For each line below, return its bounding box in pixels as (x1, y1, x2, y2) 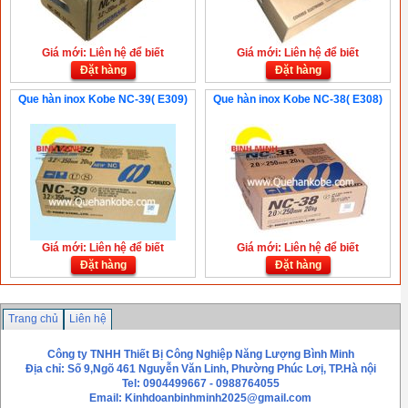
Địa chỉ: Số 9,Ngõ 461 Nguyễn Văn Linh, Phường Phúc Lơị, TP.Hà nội (25, 362, 376, 375)
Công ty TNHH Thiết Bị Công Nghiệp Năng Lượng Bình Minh (46, 347, 354, 361)
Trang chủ (8, 311, 58, 325)
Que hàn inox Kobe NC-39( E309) (18, 92, 188, 106)
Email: (89, 391, 125, 404)
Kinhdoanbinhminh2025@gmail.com (125, 391, 311, 404)
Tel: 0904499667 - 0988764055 (121, 376, 280, 390)
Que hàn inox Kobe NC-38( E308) (213, 92, 382, 106)
